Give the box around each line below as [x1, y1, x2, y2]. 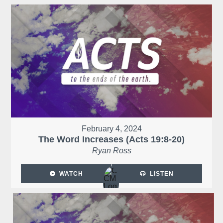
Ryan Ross [92, 146, 131, 155]
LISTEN [150, 170, 174, 177]
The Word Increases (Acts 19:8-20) [38, 134, 185, 144]
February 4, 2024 [81, 124, 142, 133]
